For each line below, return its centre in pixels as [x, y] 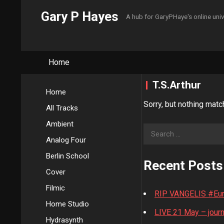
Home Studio [67, 204]
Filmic [55, 188]
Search [156, 130]
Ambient [60, 124]
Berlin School [67, 156]
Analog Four [66, 140]
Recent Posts [183, 165]
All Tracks [62, 108]
